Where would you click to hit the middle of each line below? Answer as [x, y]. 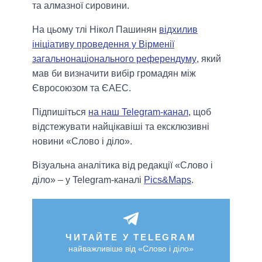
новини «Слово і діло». [82, 142]
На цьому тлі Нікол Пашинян [96, 30]
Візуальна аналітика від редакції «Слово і [123, 166]
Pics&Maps [168, 180]
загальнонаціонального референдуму [114, 59]
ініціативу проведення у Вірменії [103, 44]
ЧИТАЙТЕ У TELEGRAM [131, 237]
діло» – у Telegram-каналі [88, 180]
